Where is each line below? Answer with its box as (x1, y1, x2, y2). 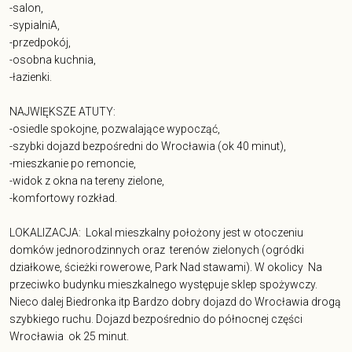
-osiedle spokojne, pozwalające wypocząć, (9, 123, 225, 136)
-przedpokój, (9, 36, 71, 49)
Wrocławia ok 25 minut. (9, 330, 131, 343)
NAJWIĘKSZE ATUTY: (9, 105, 115, 119)
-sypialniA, (9, 19, 62, 32)
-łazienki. (9, 71, 52, 84)
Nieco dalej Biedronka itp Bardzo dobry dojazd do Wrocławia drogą (9, 295, 341, 309)
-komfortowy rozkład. (9, 192, 117, 205)
